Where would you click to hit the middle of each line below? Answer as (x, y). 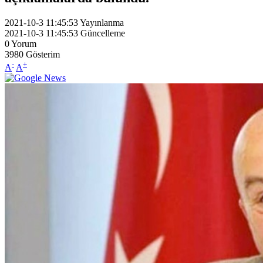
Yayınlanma (102, 22)
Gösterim (43, 54)
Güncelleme (103, 33)
